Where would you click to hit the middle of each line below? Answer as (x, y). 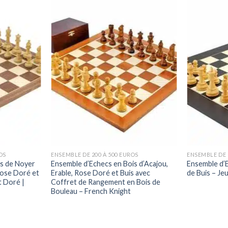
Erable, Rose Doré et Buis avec (101, 173)
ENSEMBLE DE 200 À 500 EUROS (95, 154)
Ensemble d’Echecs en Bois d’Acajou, (110, 163)
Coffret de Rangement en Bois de (106, 182)
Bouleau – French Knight (91, 191)
